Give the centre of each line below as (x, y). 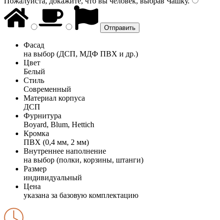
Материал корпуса (54, 98)
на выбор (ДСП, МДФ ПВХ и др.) (81, 54)
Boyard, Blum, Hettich (59, 124)
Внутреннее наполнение (65, 151)
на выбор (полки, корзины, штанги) (83, 160)
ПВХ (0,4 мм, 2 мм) (56, 142)
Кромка (36, 133)
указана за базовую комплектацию (81, 195)
